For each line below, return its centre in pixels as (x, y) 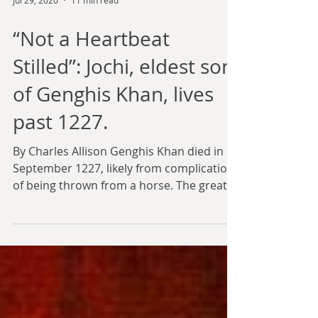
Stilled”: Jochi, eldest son (123, 135)
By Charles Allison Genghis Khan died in (118, 219)
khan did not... (51, 270)
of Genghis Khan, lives (113, 162)
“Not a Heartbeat (91, 107)
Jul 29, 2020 (35, 68)
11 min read (95, 68)
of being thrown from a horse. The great (120, 253)
